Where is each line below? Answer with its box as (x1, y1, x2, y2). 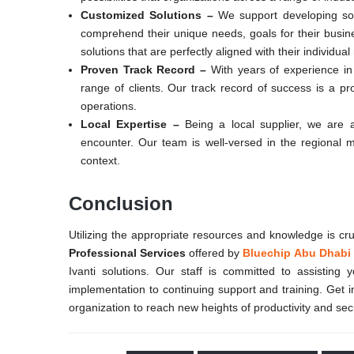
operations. (81, 99, 137, 112)
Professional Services (69, 246, 190, 259)
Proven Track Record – (81, 62, 207, 76)
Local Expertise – (81, 117, 179, 130)
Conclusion (69, 192, 173, 214)
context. (81, 153, 120, 167)
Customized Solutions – (81, 8, 218, 21)
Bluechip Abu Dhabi (239, 246, 351, 259)
